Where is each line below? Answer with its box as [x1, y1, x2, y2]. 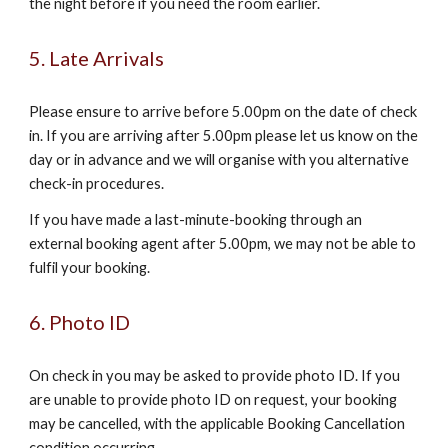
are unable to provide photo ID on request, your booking [29, 391, 398, 408]
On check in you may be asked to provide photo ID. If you [29, 367, 401, 384]
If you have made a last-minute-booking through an [29, 211, 363, 228]
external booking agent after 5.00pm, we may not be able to [29, 235, 417, 252]
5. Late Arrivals [29, 46, 165, 70]
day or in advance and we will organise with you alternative [29, 151, 410, 168]
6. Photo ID [29, 310, 131, 334]
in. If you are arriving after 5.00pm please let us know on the [29, 127, 419, 144]
